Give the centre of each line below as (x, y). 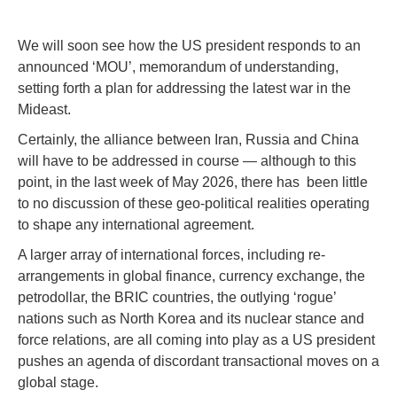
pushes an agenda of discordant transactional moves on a (198, 361)
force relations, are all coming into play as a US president (196, 340)
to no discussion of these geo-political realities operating (194, 203)
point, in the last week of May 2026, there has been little (193, 182)
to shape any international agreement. (136, 225)
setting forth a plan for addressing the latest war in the (184, 88)
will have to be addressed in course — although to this (187, 161)
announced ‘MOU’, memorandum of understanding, (178, 67)
